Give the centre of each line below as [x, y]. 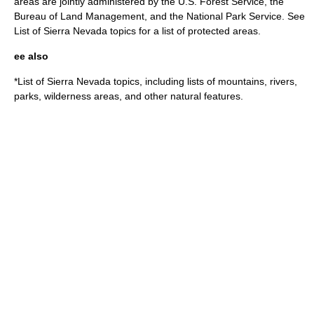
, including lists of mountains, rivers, [218, 81]
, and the [165, 16]
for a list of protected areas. [198, 30]
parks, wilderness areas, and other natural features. [129, 96]
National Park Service [234, 16]
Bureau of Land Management [79, 16]
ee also [31, 56]
